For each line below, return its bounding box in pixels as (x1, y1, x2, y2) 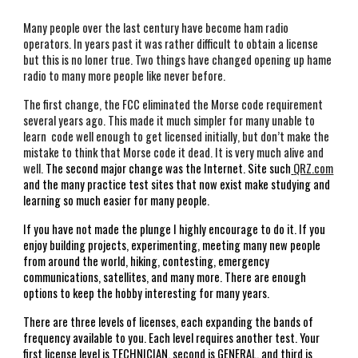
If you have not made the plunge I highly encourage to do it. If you (23, 221, 326, 237)
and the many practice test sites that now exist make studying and (23, 176, 331, 193)
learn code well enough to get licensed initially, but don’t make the (23, 128, 330, 145)
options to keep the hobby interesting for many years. (23, 284, 272, 301)
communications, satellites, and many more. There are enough (23, 268, 307, 285)
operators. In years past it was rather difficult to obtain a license (23, 35, 319, 52)
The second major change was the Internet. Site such (46, 160, 292, 177)
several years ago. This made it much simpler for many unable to (23, 112, 316, 129)
